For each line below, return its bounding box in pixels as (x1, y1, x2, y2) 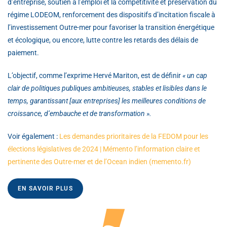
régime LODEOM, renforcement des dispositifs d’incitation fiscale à (8, 10, 215, 19)
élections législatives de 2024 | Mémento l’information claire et (8, 144, 200, 153)
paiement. (8, 48, 39, 57)
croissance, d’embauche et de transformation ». (8, 109, 152, 118)
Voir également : (8, 132, 59, 140)
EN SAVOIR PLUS (18, 184, 73, 192)
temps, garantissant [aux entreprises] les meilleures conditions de (8, 96, 206, 105)
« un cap (182, 71, 207, 80)
